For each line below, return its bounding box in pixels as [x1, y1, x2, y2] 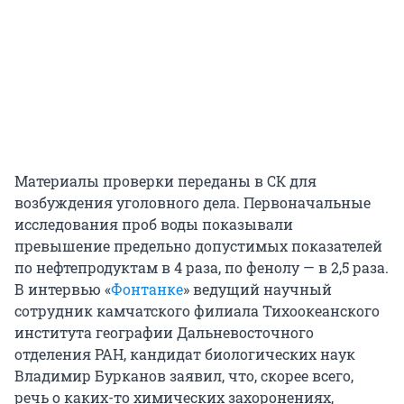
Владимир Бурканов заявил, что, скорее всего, [14, 366, 353, 386]
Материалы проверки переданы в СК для [14, 171, 317, 191]
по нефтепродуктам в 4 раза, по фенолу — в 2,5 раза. [14, 258, 389, 278]
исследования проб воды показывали [14, 215, 293, 234]
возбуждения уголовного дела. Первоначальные [14, 193, 371, 213]
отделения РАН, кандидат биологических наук [14, 344, 355, 364]
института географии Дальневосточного [14, 323, 314, 343]
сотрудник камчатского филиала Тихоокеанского [14, 301, 380, 321]
